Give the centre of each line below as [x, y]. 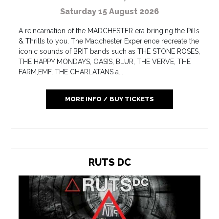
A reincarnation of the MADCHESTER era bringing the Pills [109, 31]
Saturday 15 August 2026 [109, 12]
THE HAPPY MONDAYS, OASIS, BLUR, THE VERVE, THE [105, 62]
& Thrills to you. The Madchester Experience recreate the [109, 41]
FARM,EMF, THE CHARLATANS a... [71, 72]
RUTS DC [109, 163]
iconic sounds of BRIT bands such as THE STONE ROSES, [109, 52]
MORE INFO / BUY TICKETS [109, 99]
